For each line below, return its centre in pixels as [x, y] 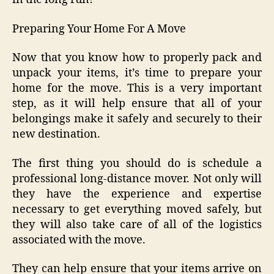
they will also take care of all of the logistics [137, 224]
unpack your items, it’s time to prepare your [137, 73]
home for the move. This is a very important [137, 89]
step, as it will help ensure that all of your [137, 104]
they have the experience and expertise [137, 194]
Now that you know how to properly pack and [137, 58]
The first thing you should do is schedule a [137, 163]
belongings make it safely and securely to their [137, 119]
